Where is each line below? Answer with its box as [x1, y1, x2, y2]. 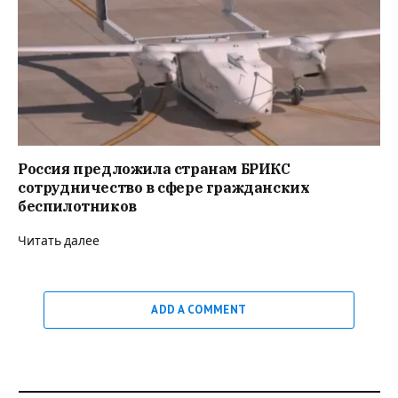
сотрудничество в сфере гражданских [18, 179, 310, 197]
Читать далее [18, 235, 99, 249]
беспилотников [18, 197, 137, 216]
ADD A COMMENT [151, 302, 247, 318]
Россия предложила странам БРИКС [18, 160, 291, 179]
